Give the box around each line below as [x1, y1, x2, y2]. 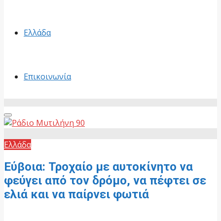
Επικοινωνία [24, 71, 71, 82]
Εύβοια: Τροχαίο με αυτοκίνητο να [4, 159, 193, 174]
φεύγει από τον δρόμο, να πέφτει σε [4, 173, 206, 187]
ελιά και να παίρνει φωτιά [4, 187, 149, 201]
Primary [7, 114, 31, 123]
